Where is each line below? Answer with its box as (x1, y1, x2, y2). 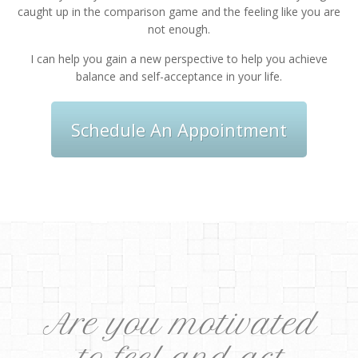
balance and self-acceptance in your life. (76, 69, 282, 85)
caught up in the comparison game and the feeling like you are (18, 4, 340, 20)
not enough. (148, 22, 210, 38)
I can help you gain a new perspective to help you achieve (30, 51, 328, 67)
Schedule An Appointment (71, 117, 287, 142)
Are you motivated (42, 307, 316, 342)
